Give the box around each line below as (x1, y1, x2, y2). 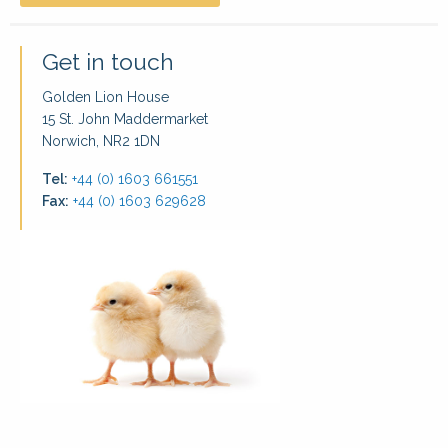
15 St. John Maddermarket (42, 110, 208, 127)
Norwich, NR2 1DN (42, 132, 160, 149)
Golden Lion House (42, 88, 169, 105)
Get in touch (42, 47, 174, 75)
